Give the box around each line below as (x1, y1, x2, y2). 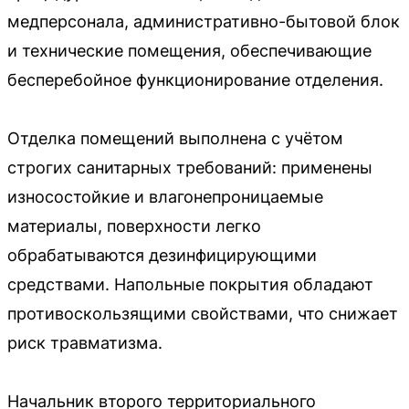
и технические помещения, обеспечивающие (7, 41, 372, 60)
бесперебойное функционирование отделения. (7, 70, 383, 89)
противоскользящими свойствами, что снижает (7, 304, 398, 323)
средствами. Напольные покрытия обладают (7, 275, 373, 294)
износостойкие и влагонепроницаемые (7, 187, 323, 206)
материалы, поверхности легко (7, 216, 261, 236)
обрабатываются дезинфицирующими (7, 246, 317, 265)
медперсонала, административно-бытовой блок (7, 12, 400, 31)
